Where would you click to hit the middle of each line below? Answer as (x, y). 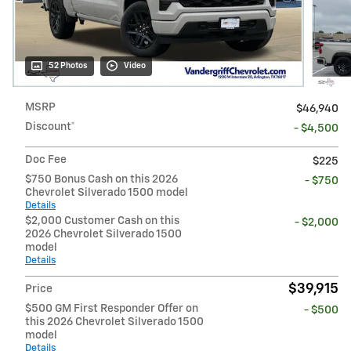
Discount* (50, 127)
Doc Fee (46, 159)
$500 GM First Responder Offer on (112, 308)
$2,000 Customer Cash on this (102, 221)
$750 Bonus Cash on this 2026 (101, 179)
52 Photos (68, 65)
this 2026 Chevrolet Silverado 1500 (114, 322)
